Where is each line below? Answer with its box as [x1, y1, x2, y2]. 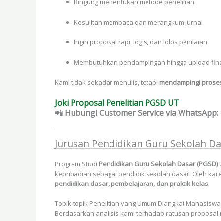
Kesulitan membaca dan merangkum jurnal [74, 17, 203, 27]
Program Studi [55, 159, 99, 168]
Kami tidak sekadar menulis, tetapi [55, 77, 159, 87]
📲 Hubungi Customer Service [55, 107, 164, 118]
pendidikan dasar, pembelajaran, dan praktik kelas [55, 179, 208, 188]
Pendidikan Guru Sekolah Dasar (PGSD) [99, 159, 218, 168]
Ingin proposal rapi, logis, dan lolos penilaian [74, 37, 207, 47]
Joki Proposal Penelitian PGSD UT [55, 97, 179, 108]
